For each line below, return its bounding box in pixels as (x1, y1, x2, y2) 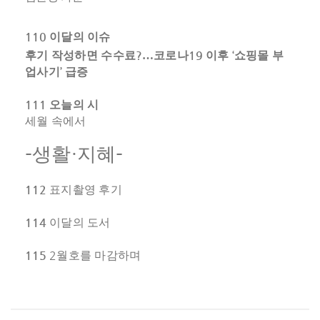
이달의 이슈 (49, 31, 111, 43)
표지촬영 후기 (49, 184, 122, 196)
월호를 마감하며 (56, 249, 141, 261)
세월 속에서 (25, 115, 86, 127)
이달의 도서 (49, 216, 111, 229)
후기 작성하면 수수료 (25, 49, 136, 61)
